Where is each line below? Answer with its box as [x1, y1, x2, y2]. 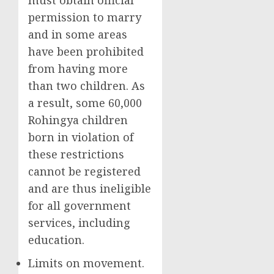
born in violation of [28, 130, 133, 144]
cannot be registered [28, 164, 141, 179]
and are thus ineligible [28, 181, 151, 196]
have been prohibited [28, 44, 144, 59]
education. [28, 232, 84, 247]
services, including [28, 215, 130, 230]
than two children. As [28, 78, 145, 93]
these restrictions [28, 147, 124, 161]
